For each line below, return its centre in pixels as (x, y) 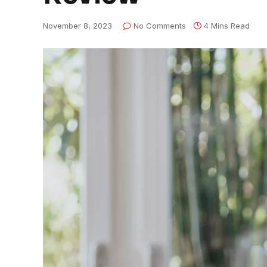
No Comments (160, 26)
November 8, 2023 (77, 26)
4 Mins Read (227, 26)
